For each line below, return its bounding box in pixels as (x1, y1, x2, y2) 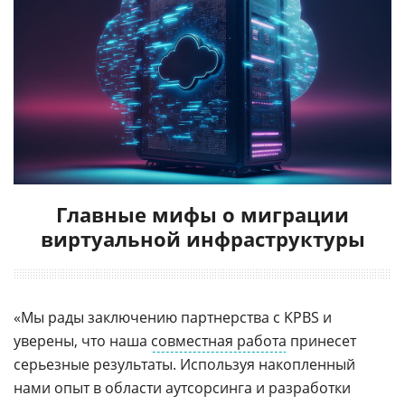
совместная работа (151, 330, 287, 351)
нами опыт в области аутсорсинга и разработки (14, 377, 351, 398)
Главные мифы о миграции (56, 200, 349, 228)
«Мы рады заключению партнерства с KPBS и (14, 306, 332, 327)
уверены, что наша (14, 330, 151, 351)
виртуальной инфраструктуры (40, 224, 365, 252)
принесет (287, 330, 356, 351)
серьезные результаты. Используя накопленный (14, 353, 355, 374)
